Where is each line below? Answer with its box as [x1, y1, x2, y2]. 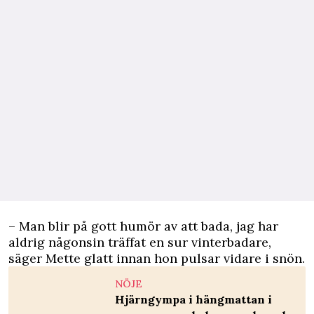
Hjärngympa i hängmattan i [115, 292, 272, 307]
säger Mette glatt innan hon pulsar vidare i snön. [8, 250, 305, 267]
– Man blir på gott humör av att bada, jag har [8, 218, 278, 235]
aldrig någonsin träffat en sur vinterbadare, [8, 234, 271, 251]
